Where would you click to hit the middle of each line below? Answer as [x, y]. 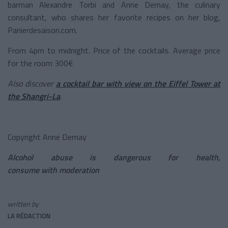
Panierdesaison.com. [42, 30]
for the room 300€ [40, 63]
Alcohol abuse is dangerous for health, [114, 157]
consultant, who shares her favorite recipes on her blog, [114, 17]
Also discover [32, 83]
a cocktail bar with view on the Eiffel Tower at [138, 83]
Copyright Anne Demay [47, 137]
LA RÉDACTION [29, 216]
